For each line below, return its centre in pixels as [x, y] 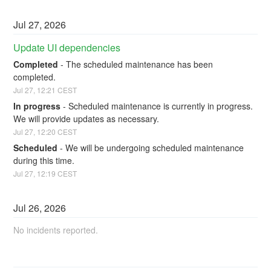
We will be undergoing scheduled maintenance [155, 147]
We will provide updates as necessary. [87, 118]
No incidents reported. [56, 230]
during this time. [44, 160]
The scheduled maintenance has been [140, 64]
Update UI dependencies [67, 47]
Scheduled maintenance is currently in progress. [161, 106]
